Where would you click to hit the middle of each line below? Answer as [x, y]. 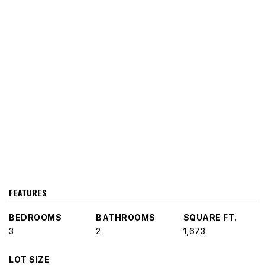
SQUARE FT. [210, 218]
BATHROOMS [126, 218]
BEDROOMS [35, 218]
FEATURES [28, 193]
